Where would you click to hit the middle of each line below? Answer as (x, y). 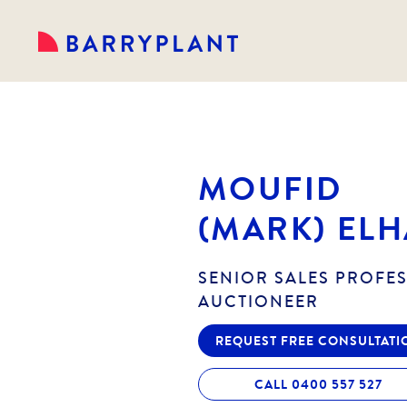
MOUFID (270, 189)
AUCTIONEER (258, 302)
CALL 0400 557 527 (318, 385)
